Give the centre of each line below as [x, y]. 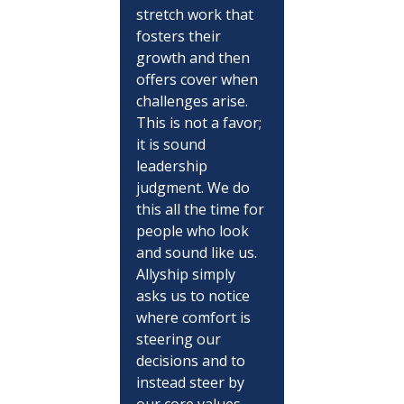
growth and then [194, 57]
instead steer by [192, 382]
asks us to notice [194, 295]
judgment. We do [194, 187]
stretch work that [196, 14]
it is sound [172, 144]
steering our [180, 339]
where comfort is [195, 317]
